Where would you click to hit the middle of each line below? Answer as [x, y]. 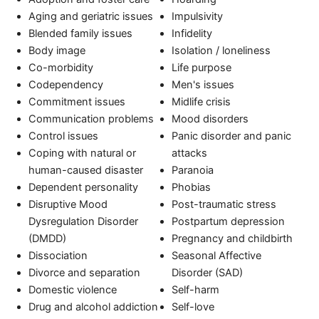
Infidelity [192, 33]
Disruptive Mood [68, 204]
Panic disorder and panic [231, 136]
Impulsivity [197, 16]
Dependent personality [84, 187]
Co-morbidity [61, 67]
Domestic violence [73, 289]
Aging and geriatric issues [91, 16]
